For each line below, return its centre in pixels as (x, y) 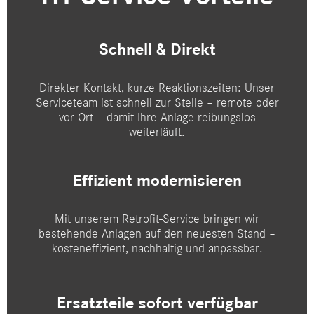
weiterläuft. (157, 132)
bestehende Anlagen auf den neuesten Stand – (157, 233)
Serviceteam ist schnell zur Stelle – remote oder (157, 103)
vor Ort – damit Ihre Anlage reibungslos (157, 117)
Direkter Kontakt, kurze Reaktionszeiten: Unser (157, 88)
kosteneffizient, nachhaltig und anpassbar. (157, 248)
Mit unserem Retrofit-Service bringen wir (157, 218)
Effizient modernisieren (157, 180)
